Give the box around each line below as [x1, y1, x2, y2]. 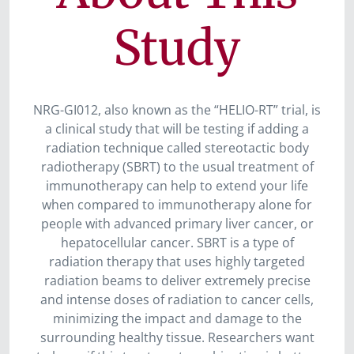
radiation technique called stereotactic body [45, 139, 309, 156]
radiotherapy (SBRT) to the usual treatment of [40, 158, 314, 175]
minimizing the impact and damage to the [52, 310, 302, 327]
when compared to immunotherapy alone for [42, 196, 312, 213]
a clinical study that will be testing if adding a [45, 120, 309, 137]
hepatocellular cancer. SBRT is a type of [60, 234, 294, 251]
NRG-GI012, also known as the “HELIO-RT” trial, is [33, 101, 321, 119]
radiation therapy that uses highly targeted [49, 253, 305, 270]
